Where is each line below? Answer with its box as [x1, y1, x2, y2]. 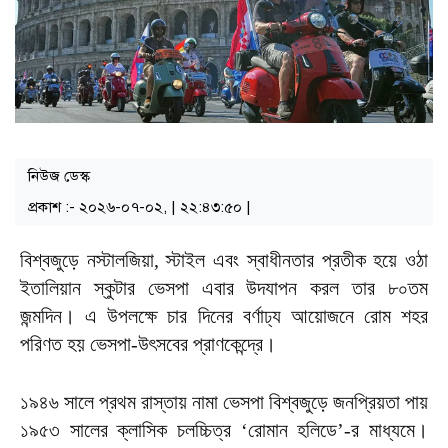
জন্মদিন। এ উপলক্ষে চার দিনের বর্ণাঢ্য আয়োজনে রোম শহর [20, 305, 428, 328]
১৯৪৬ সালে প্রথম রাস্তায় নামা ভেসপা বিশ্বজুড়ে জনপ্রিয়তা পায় [20, 391, 428, 414]
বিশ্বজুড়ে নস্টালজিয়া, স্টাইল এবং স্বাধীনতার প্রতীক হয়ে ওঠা [20, 249, 428, 272]
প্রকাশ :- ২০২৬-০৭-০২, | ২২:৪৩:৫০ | [28, 198, 251, 217]
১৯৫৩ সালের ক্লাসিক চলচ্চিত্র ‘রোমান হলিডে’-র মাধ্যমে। [20, 419, 428, 442]
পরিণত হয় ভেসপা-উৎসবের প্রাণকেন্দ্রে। [20, 333, 276, 356]
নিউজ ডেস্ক [28, 167, 90, 186]
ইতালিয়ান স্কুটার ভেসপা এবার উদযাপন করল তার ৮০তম [20, 277, 428, 300]
